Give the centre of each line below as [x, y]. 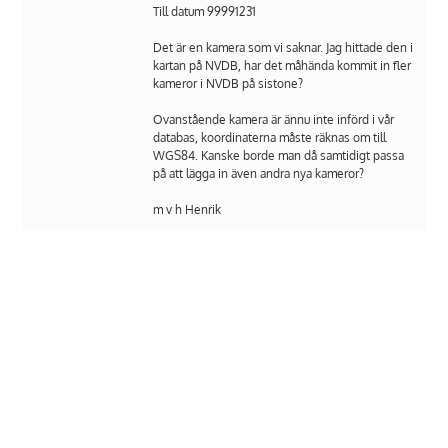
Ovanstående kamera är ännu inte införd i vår [273, 120]
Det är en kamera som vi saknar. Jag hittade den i [282, 48]
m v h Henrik [186, 210]
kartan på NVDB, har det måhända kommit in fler [281, 66]
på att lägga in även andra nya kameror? [258, 174]
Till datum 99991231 [204, 12]
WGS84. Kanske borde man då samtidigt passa [278, 156]
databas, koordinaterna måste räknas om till [269, 138]
